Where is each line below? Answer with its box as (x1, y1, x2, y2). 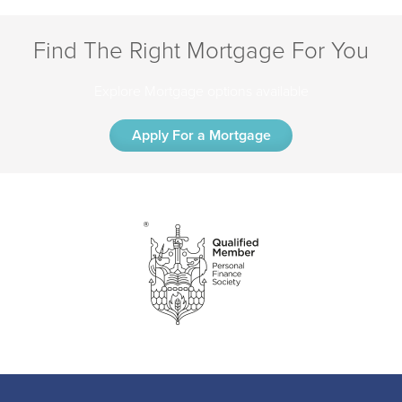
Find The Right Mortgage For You (33, 32, 369, 66)
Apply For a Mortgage (131, 124, 271, 145)
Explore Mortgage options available (93, 80, 309, 100)
